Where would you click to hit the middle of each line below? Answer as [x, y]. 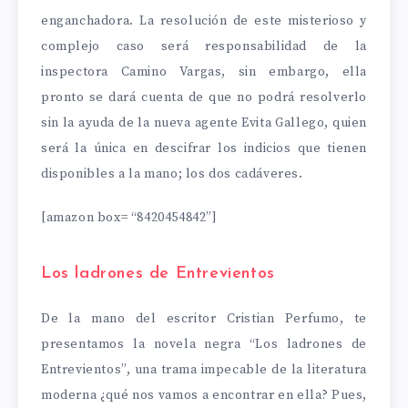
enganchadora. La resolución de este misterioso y [204, 20]
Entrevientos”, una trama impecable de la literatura [204, 370]
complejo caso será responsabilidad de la [204, 46]
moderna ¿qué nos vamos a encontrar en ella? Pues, [204, 396]
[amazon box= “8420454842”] [129, 218]
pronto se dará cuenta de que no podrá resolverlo [204, 97]
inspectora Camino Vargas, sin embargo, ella [204, 71]
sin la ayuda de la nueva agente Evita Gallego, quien [204, 122]
